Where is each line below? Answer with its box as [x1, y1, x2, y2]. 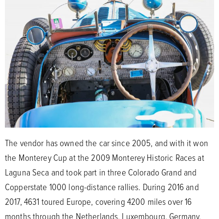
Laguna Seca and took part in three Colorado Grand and [5, 165, 197, 178]
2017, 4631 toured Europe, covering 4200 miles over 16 [5, 195, 192, 208]
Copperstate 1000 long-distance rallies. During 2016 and [5, 180, 199, 193]
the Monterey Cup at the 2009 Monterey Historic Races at [5, 151, 204, 164]
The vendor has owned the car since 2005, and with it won [5, 136, 208, 149]
